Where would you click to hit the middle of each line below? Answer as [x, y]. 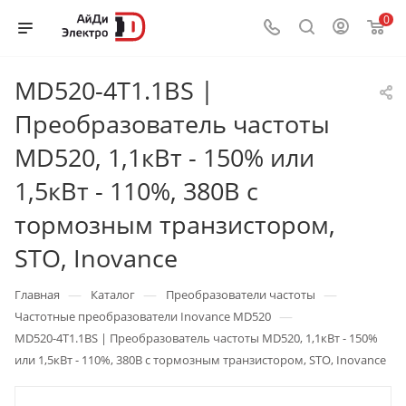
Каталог [113, 295]
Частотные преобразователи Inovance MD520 [143, 316]
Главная [37, 295]
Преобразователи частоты [241, 295]
